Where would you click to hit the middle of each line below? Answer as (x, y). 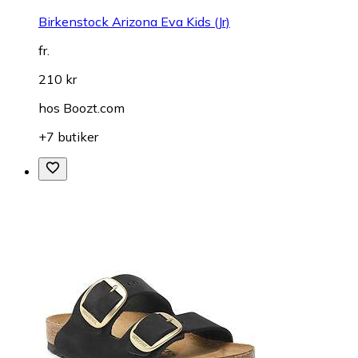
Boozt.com (94, 108)
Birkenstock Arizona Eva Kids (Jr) (134, 22)
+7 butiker (68, 137)
